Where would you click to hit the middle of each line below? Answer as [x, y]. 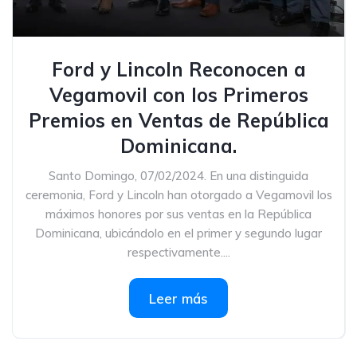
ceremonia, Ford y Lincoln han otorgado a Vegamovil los [178, 195]
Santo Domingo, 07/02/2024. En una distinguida [178, 176]
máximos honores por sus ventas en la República [178, 214]
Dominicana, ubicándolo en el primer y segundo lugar [178, 233]
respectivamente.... [178, 252]
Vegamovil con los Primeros [178, 95]
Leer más [178, 298]
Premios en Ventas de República [178, 120]
